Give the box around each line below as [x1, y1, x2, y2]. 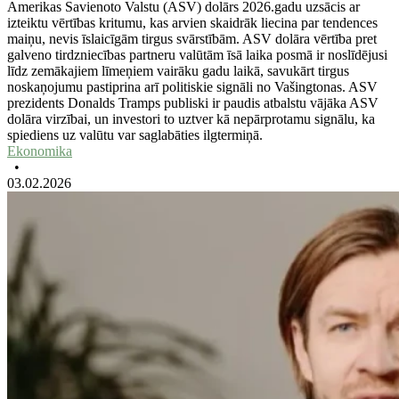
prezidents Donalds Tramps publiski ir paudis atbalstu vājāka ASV [7, 94, 379, 110]
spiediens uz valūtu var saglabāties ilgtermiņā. [7, 126, 263, 142]
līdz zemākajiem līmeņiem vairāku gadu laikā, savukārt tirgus [7, 62, 349, 78]
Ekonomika [7, 142, 72, 159]
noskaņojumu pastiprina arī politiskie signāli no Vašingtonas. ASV [7, 78, 378, 94]
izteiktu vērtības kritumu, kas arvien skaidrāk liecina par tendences [7, 14, 378, 30]
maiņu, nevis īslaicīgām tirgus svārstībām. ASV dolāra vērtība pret [7, 30, 377, 46]
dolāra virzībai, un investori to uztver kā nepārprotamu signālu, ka [7, 110, 375, 126]
